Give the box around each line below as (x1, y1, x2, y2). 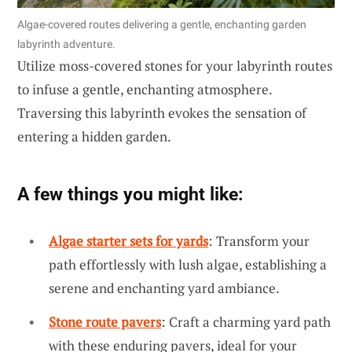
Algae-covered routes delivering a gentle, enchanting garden (17, 17, 306, 31)
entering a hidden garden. (17, 126, 171, 145)
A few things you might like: (17, 182, 243, 205)
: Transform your (208, 231, 310, 250)
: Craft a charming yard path (161, 313, 331, 332)
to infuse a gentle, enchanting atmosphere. (17, 79, 272, 98)
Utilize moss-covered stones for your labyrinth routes (17, 56, 332, 75)
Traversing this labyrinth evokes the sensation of (17, 103, 306, 122)
